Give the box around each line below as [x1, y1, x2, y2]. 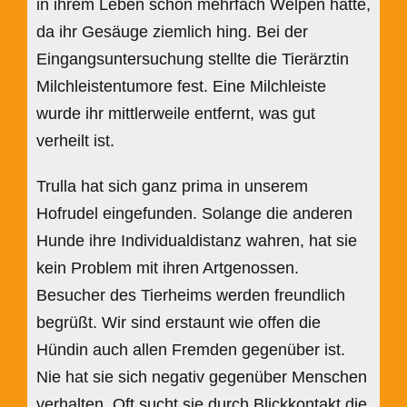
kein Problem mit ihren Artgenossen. [36, 258, 299, 277]
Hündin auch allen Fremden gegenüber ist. [36, 340, 345, 359]
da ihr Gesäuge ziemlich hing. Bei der [36, 22, 308, 41]
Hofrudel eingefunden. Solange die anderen [36, 203, 352, 223]
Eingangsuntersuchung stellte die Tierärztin [36, 49, 349, 68]
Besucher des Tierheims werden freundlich [36, 285, 345, 304]
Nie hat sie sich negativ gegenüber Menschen [36, 367, 367, 386]
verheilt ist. [36, 131, 114, 150]
